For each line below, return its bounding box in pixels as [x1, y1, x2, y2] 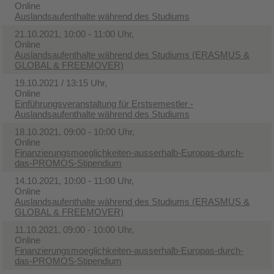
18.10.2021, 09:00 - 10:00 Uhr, [15, 126, 135, 137]
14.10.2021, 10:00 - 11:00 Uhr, [15, 175, 134, 186]
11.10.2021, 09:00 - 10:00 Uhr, [15, 224, 134, 235]
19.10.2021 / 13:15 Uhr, [15, 77, 107, 88]
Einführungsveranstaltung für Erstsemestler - [15, 98, 193, 109]
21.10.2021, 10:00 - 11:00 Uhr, [15, 28, 134, 39]
